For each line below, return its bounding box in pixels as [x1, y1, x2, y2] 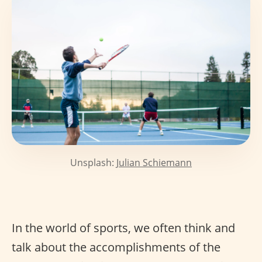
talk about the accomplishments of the [12, 239, 220, 255]
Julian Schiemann [116, 156, 192, 169]
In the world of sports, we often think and [12, 219, 235, 236]
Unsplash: [70, 156, 116, 169]
